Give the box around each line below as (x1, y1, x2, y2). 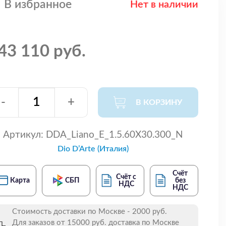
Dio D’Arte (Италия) (58, 144, 129, 153)
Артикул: (3, 130, 43, 140)
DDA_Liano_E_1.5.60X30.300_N (43, 130, 183, 140)
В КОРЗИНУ (136, 98, 183, 106)
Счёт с (116, 173, 137, 181)
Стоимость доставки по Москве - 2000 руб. (12, 207, 167, 215)
